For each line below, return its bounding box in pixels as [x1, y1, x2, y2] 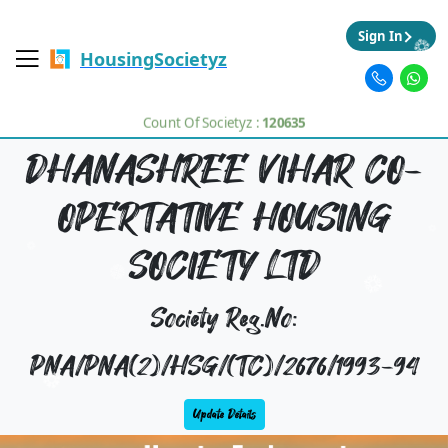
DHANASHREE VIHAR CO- [25, 148, 423, 193]
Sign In [357, 26, 403, 45]
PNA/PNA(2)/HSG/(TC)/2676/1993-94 [30, 351, 418, 383]
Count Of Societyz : [140, 112, 264, 132]
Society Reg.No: [150, 303, 298, 335]
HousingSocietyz [80, 47, 227, 71]
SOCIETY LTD [128, 244, 320, 289]
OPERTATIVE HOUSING [57, 196, 391, 241]
